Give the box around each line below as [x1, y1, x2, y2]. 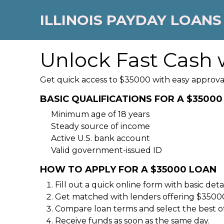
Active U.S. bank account [51, 133, 150, 143]
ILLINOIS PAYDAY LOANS [40, 11, 221, 28]
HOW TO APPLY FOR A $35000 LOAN [40, 164, 216, 175]
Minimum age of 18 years [51, 109, 149, 119]
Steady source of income [51, 121, 150, 131]
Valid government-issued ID [51, 145, 162, 155]
